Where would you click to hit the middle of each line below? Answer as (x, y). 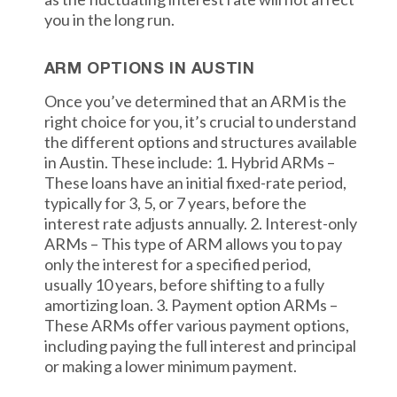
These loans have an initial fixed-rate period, (195, 183)
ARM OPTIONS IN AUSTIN (149, 70)
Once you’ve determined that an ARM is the (195, 101)
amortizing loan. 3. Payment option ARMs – (191, 305)
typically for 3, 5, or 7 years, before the (175, 203)
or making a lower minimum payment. (170, 366)
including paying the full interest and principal (200, 346)
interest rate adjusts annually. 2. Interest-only (200, 223)
